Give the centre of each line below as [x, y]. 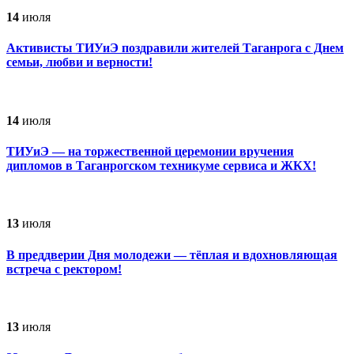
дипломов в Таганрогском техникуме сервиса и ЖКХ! [161, 166]
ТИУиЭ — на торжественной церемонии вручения [150, 152]
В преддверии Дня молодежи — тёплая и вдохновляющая [172, 254]
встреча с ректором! [64, 269]
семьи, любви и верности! [79, 62]
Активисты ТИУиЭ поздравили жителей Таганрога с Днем [175, 48]
